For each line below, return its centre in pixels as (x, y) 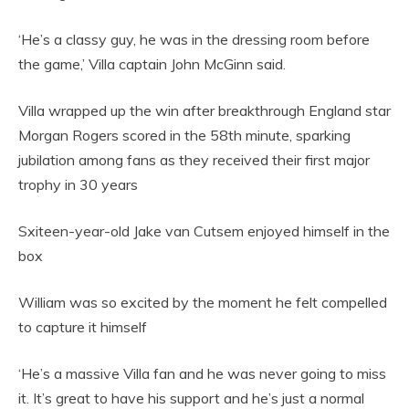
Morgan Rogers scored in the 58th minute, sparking (184, 135)
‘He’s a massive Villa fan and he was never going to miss (202, 373)
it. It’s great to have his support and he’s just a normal (191, 398)
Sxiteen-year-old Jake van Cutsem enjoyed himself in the (204, 231)
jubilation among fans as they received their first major (194, 159)
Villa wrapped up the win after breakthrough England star (204, 110)
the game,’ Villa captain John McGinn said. (152, 63)
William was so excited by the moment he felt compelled (203, 302)
